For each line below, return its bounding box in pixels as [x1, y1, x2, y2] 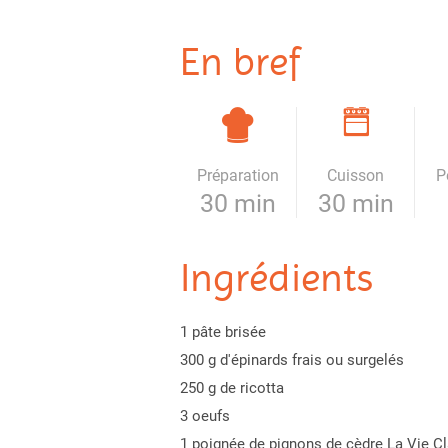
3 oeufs [179, 407, 230, 425]
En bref [179, 38, 300, 85]
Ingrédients [179, 254, 373, 301]
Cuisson [327, 166, 385, 185]
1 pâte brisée [179, 323, 266, 341]
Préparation [196, 166, 279, 185]
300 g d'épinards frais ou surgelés [179, 351, 404, 369]
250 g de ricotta [179, 379, 284, 397]
